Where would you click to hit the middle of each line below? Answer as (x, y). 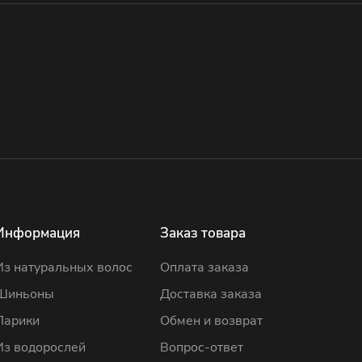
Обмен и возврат (211, 321)
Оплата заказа (204, 267)
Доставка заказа (210, 294)
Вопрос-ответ (201, 347)
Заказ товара (202, 233)
